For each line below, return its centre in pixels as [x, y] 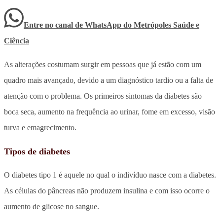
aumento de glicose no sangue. [52, 206]
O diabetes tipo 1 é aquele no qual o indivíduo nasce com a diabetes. [110, 175]
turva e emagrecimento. [40, 127]
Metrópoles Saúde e [166, 25]
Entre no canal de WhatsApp [74, 25]
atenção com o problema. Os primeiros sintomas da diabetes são [103, 96]
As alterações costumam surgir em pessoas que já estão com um [103, 64]
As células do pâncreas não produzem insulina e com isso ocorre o [107, 190]
